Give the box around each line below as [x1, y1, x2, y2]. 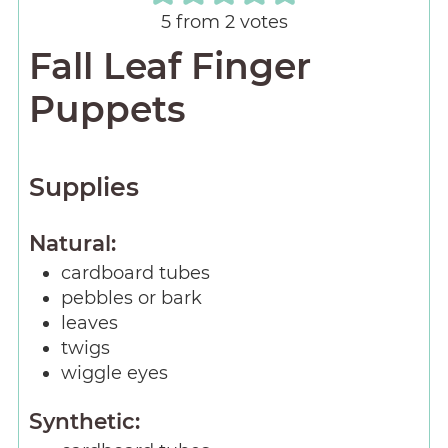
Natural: [28, 230, 116, 257]
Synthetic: [28, 408, 140, 435]
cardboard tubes [60, 262, 210, 285]
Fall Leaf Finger [28, 43, 311, 88]
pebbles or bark [60, 287, 202, 310]
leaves [60, 312, 118, 335]
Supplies [28, 171, 139, 202]
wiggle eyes [60, 362, 168, 385]
